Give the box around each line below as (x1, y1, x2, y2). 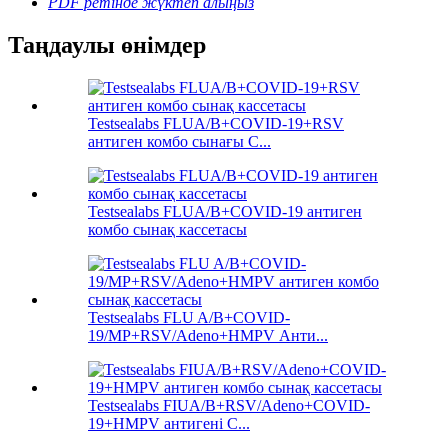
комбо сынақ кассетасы (88, 220, 247, 238)
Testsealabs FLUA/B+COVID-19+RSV (88, 114, 344, 132)
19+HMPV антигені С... (88, 414, 250, 432)
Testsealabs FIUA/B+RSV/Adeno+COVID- (88, 396, 370, 414)
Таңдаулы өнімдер (8, 31, 206, 58)
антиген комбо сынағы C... (88, 132, 271, 150)
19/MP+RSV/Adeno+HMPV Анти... (88, 326, 328, 344)
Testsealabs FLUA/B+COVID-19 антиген (88, 202, 362, 220)
